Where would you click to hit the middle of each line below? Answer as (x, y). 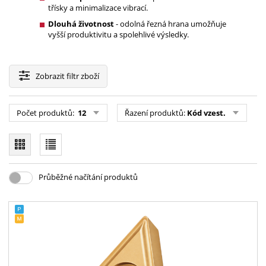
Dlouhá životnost (81, 24)
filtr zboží (82, 76)
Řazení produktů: (156, 113)
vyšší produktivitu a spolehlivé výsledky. (118, 35)
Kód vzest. (206, 113)
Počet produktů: (46, 113)
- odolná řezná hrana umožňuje (170, 24)
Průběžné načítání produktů (88, 177)
